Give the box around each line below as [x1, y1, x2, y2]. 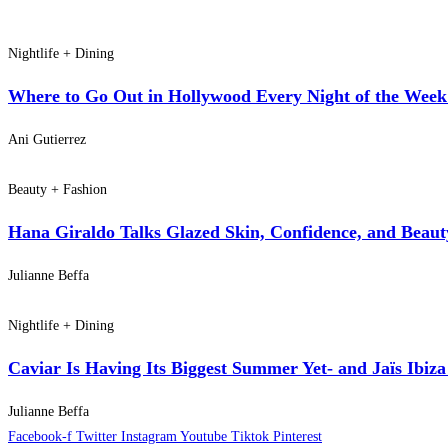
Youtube [180, 429, 227, 445]
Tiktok [231, 429, 269, 445]
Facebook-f [8, 429, 72, 445]
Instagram [121, 429, 177, 445]
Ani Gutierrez [8, 132, 86, 148]
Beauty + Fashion [8, 182, 107, 198]
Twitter [76, 429, 117, 445]
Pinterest [273, 429, 322, 445]
